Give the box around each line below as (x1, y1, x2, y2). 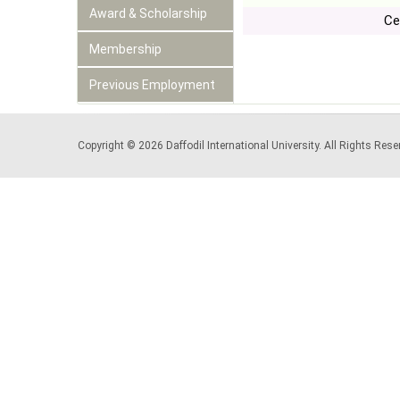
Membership (89, 42, 162, 56)
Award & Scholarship (89, 6, 207, 21)
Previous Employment (89, 78, 215, 92)
